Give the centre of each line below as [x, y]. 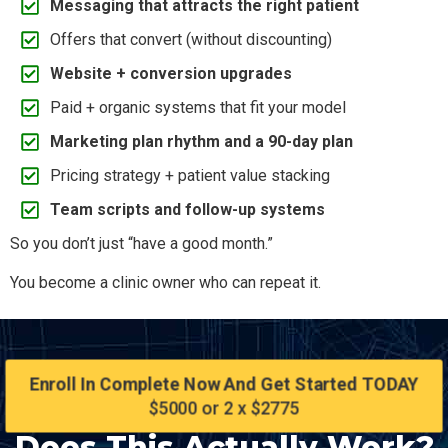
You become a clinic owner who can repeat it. [165, 282]
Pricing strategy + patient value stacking [190, 176]
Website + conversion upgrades [171, 74]
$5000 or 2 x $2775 [224, 409]
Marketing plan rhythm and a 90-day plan [201, 142]
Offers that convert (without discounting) [191, 40]
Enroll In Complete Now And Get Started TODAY [224, 384]
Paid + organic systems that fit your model [198, 108]
